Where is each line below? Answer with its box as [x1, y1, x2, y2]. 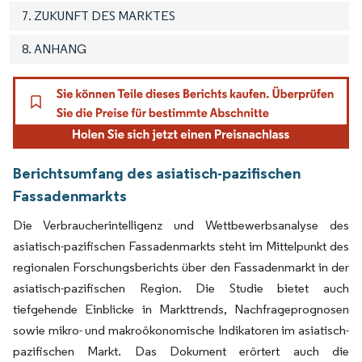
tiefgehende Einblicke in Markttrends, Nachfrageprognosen [13, 301, 349, 317]
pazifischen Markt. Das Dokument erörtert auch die [13, 343, 349, 359]
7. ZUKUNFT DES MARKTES [22, 7, 175, 23]
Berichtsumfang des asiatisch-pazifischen [13, 162, 301, 183]
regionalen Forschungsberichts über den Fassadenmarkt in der [13, 259, 349, 275]
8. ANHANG [22, 40, 86, 57]
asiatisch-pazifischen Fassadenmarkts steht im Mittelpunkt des [13, 238, 349, 254]
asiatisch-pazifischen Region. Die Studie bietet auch [13, 280, 349, 296]
